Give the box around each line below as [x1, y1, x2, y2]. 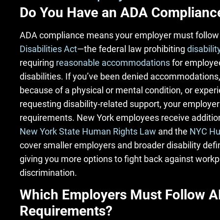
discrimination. [20, 167, 77, 178]
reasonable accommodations [56, 57, 170, 68]
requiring [20, 57, 54, 68]
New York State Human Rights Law [20, 126, 156, 137]
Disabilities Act [20, 44, 77, 54]
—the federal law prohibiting [77, 44, 185, 54]
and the [156, 126, 188, 137]
